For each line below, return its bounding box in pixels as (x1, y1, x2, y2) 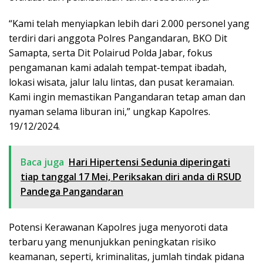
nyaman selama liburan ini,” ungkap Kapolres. (9, 105, 210, 119)
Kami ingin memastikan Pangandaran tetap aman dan (9, 90, 245, 104)
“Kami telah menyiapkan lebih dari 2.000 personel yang (9, 17, 249, 31)
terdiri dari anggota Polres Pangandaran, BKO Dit (9, 32, 227, 45)
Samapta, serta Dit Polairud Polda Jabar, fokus (9, 46, 213, 60)
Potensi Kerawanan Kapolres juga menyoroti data (9, 221, 228, 234)
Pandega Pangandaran (21, 185, 123, 198)
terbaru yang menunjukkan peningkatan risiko (9, 235, 216, 249)
